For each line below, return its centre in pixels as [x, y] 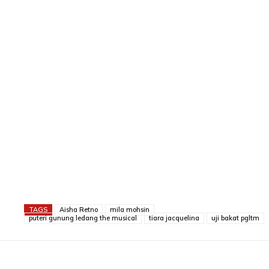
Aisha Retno [79, 210]
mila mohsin [130, 210]
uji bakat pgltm [235, 218]
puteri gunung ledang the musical [83, 218]
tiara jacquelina [174, 218]
